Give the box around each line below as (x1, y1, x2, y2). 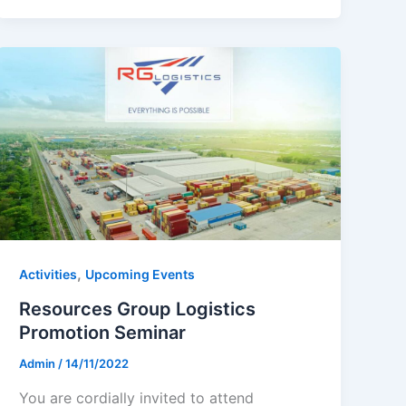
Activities (19, 266, 78, 283)
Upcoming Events (85, 266, 196, 283)
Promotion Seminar (19, 322, 187, 344)
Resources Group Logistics (19, 298, 256, 321)
